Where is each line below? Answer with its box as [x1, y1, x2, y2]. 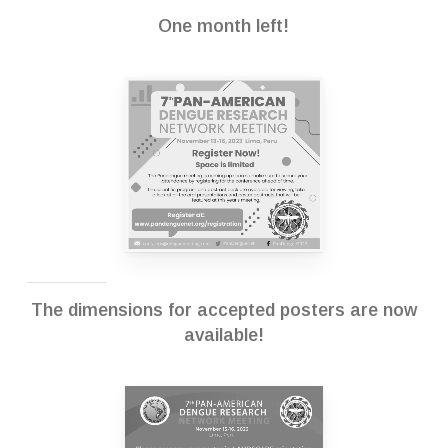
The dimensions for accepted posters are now [30, 299, 417, 320]
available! [183, 324, 264, 345]
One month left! [158, 15, 290, 36]
